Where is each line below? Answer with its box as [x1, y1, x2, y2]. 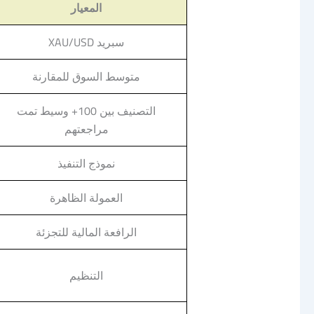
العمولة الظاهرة [50, 187, 123, 209]
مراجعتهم [64, 118, 109, 140]
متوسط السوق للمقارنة [32, 66, 141, 88]
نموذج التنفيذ [57, 153, 116, 175]
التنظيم [69, 265, 104, 287]
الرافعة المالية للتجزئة [36, 221, 137, 243]
